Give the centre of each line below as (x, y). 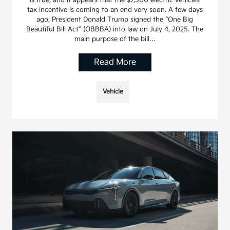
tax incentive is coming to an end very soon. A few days (115, 9)
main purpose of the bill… (115, 39)
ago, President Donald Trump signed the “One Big (115, 19)
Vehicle (113, 91)
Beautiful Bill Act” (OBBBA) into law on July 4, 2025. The (115, 29)
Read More (115, 62)
